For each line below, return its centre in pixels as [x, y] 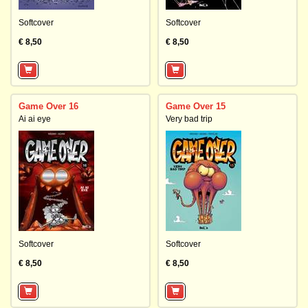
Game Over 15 [196, 106]
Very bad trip [189, 119]
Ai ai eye [35, 119]
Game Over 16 [48, 106]
